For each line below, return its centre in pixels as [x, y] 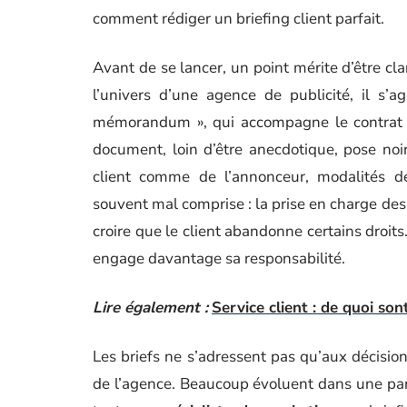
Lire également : [150, 308]
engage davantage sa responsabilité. [219, 258]
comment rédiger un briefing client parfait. [238, 19]
